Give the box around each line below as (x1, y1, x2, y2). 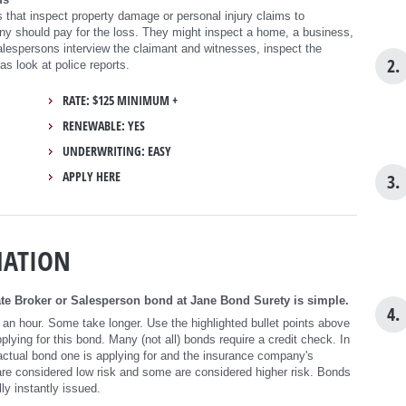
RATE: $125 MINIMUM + (63, 91, 178, 109)
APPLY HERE (63, 167, 121, 185)
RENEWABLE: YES (63, 116, 145, 134)
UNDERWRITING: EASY (63, 141, 171, 159)
